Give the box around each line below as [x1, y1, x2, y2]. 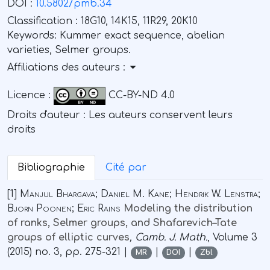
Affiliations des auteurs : [7, 62, 128, 74]
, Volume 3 [207, 232, 257, 243]
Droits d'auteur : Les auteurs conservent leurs [7, 110, 233, 121]
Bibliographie [17, 162, 85, 174]
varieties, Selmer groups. [7, 45, 131, 56]
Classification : [7, 16, 81, 27]
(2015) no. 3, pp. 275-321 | [7, 246, 131, 258]
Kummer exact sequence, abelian [60, 30, 225, 42]
